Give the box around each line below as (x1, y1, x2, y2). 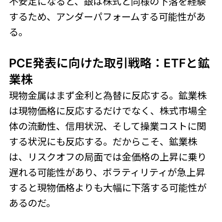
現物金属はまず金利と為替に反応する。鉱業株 (8, 89, 207, 102)
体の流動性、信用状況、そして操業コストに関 (8, 120, 206, 132)
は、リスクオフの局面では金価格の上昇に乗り (8, 151, 207, 163)
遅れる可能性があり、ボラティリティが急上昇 (8, 166, 205, 178)
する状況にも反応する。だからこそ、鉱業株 (8, 135, 197, 148)
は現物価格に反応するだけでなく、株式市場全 (8, 105, 207, 117)
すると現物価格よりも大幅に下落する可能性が (8, 181, 207, 194)
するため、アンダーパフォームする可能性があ (8, 10, 206, 23)
